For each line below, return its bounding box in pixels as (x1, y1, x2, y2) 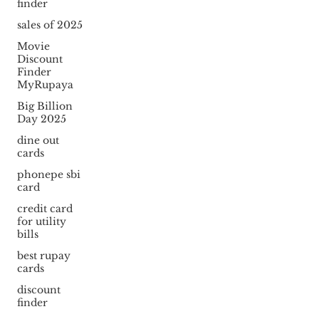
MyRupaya (16, 78, 73, 92)
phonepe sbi (16, 168, 80, 182)
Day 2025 (16, 113, 66, 126)
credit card (16, 202, 73, 216)
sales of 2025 (16, 19, 83, 32)
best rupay (16, 249, 70, 263)
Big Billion (16, 100, 73, 113)
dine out (16, 134, 59, 147)
